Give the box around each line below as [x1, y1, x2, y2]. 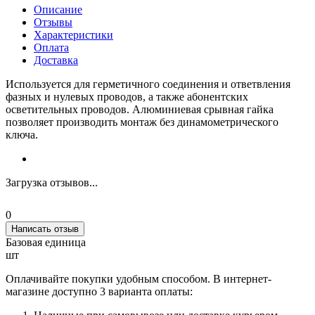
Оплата [34, 41, 69, 53]
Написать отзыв [11, 223, 79, 234]
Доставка [34, 53, 78, 66]
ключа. [6, 128, 38, 141]
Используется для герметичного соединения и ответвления [6, 77, 290, 90]
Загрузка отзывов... [6, 176, 98, 188]
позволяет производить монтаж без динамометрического [6, 115, 278, 128]
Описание [34, 3, 82, 15]
